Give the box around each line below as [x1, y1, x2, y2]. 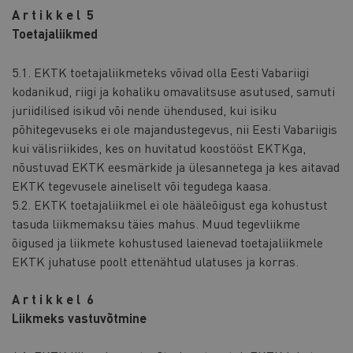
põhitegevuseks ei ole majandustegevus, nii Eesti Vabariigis [12, 120, 337, 137]
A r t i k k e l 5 [12, 6, 94, 23]
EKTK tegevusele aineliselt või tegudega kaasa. [12, 176, 271, 194]
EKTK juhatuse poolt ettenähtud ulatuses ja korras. [12, 252, 299, 269]
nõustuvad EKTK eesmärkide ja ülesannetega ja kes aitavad [12, 158, 340, 175]
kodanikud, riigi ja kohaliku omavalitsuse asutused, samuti [12, 82, 335, 99]
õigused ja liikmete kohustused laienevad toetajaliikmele [12, 233, 323, 251]
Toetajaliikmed [12, 24, 98, 42]
